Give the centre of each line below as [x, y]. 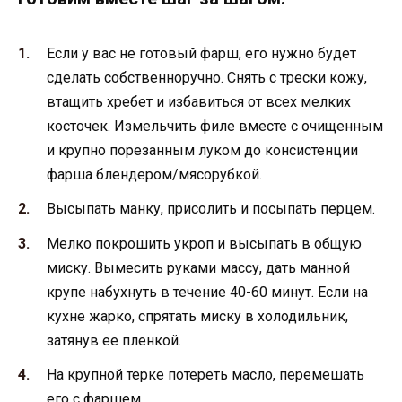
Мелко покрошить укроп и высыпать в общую [204, 243]
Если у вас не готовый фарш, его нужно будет [201, 54]
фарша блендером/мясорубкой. [154, 175]
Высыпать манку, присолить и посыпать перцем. [211, 209]
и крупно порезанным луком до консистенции [202, 151]
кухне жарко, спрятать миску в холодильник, [197, 316]
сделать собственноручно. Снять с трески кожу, [207, 78]
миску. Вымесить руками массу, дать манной [198, 267]
